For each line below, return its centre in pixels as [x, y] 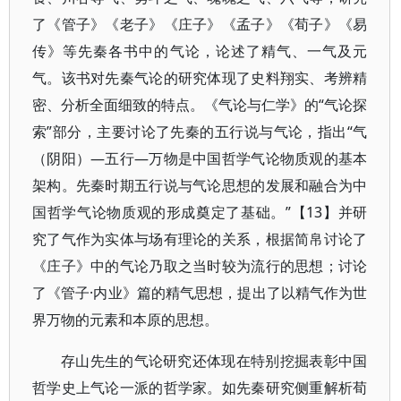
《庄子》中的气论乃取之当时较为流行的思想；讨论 [200, 266]
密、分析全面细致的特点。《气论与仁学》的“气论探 [200, 105]
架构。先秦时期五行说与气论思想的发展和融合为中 [200, 185]
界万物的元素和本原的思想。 [125, 320]
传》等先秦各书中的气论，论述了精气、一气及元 [200, 51]
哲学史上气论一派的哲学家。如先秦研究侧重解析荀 [200, 388]
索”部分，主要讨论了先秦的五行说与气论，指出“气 [200, 132]
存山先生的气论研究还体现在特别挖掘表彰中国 [214, 361]
